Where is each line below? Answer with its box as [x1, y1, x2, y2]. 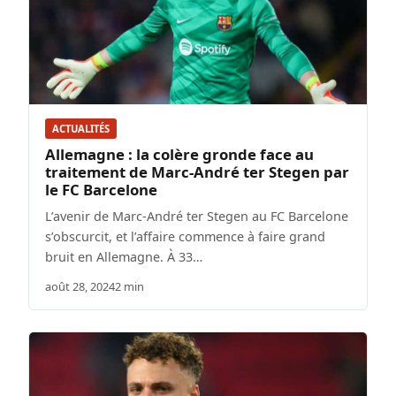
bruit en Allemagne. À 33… [45, 248, 202, 266]
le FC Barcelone [45, 179, 157, 201]
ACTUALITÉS [52, 122, 110, 136]
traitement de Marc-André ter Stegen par [45, 162, 349, 183]
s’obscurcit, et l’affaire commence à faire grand [45, 228, 325, 246]
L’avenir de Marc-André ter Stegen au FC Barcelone [45, 208, 348, 225]
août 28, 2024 [45, 278, 115, 295]
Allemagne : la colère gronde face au [45, 144, 314, 165]
